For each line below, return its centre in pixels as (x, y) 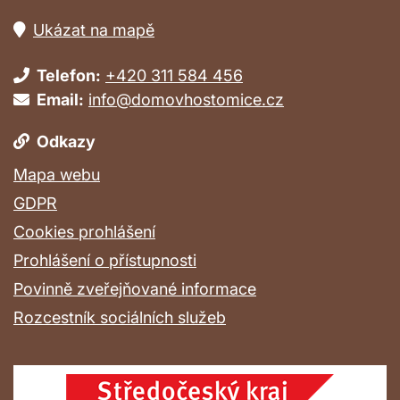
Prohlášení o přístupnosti (105, 260)
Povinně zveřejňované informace (135, 288)
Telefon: (69, 75)
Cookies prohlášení (84, 231)
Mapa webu (57, 174)
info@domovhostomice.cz (186, 99)
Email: (60, 99)
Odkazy (66, 141)
